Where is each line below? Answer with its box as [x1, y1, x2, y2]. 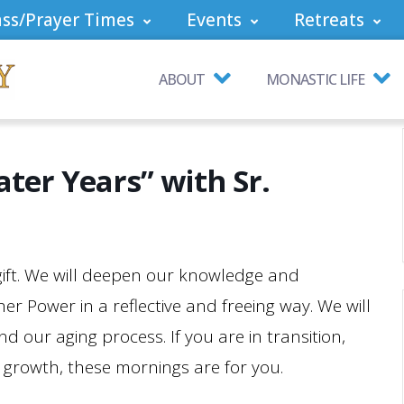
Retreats [294, 8, 364, 32]
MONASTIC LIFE [266, 69, 364, 89]
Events [187, 8, 242, 32]
